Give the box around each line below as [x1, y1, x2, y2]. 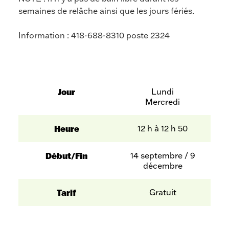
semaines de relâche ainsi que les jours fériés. [18, 6, 194, 16]
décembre [143, 161, 182, 171]
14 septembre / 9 [130, 150, 195, 161]
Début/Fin [45, 150, 87, 162]
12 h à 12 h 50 [138, 123, 188, 134]
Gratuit [149, 187, 176, 198]
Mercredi [145, 97, 180, 107]
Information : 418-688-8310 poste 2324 [18, 30, 170, 41]
